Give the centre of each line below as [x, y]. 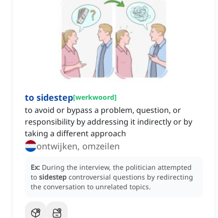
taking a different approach [75, 134]
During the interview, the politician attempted [117, 167]
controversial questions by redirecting [131, 177]
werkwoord [95, 97]
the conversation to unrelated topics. [91, 187]
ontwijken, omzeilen [78, 146]
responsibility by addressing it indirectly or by [109, 122]
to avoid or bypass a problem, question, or [103, 110]
